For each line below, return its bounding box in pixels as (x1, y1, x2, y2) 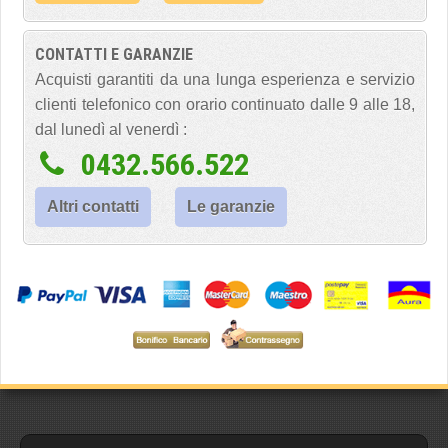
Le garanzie (187, 198, 275, 215)
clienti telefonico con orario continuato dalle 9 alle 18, (35, 96, 415, 113)
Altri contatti (47, 198, 139, 215)
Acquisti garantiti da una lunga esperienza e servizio (35, 71, 415, 88)
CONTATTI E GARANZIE (35, 45, 193, 64)
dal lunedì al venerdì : (35, 121, 187, 138)
